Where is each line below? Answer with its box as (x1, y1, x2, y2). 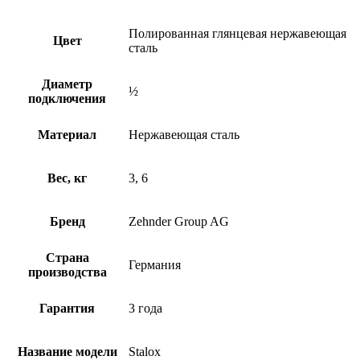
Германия (129, 258, 181, 272)
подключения (28, 92, 106, 106)
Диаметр (42, 77, 92, 92)
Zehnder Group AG (129, 215, 229, 229)
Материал (38, 128, 96, 142)
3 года (129, 301, 162, 316)
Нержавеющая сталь (129, 128, 239, 142)
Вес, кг (47, 171, 87, 186)
